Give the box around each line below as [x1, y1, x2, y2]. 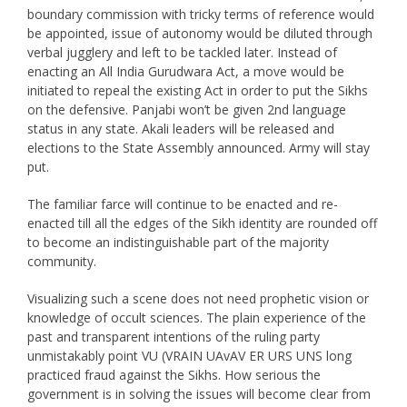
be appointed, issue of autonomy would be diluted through [26, 24, 372, 42]
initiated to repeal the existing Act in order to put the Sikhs [26, 81, 368, 99]
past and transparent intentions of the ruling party [26, 327, 320, 345]
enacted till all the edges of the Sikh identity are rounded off [26, 213, 377, 232]
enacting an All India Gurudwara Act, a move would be [26, 62, 344, 80]
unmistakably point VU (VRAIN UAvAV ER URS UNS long [26, 346, 352, 364]
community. [26, 252, 96, 270]
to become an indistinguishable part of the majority [26, 233, 329, 251]
